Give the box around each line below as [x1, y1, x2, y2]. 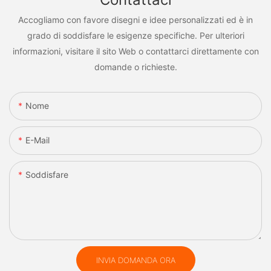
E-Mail [25, 134, 50, 145]
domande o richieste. [94, 62, 177, 73]
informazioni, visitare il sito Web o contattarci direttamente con [12, 46, 259, 57]
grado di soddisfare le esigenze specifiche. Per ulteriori [27, 30, 244, 41]
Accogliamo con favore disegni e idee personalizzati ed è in [18, 15, 253, 25]
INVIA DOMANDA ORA [96, 255, 175, 265]
